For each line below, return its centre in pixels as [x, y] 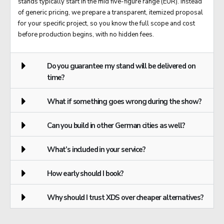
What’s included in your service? [96, 150]
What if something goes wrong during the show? [124, 102]
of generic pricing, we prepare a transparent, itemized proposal [110, 12]
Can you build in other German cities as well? [116, 126]
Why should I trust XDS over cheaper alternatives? [125, 198]
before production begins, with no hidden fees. [86, 34]
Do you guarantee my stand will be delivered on [121, 66]
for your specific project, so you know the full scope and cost [106, 23]
